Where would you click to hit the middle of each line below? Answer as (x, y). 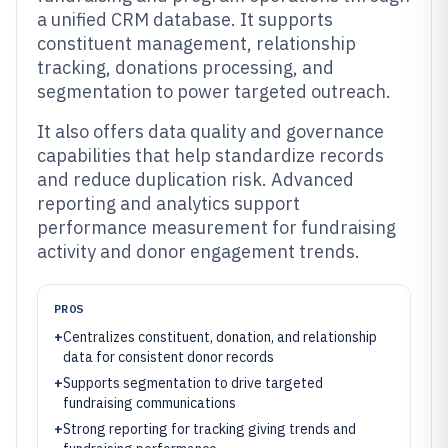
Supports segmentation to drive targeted (193, 383)
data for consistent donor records (168, 357)
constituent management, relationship (196, 43)
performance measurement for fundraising (216, 227)
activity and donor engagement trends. (198, 251)
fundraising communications (149, 403)
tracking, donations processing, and (185, 67)
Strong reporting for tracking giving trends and (209, 429)
